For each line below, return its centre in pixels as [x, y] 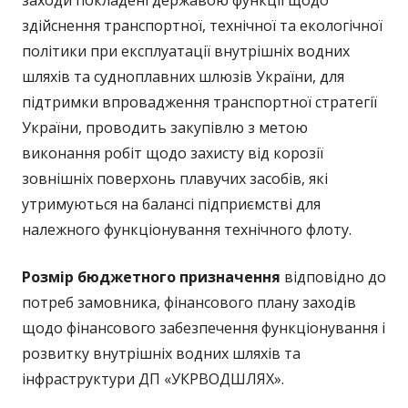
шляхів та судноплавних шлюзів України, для [183, 76]
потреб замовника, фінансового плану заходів [189, 302]
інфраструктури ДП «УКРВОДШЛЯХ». [153, 379]
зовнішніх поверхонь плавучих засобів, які [175, 178]
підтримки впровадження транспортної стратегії [199, 102]
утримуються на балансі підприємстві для [171, 204]
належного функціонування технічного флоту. [187, 229]
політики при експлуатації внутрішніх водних [186, 51]
